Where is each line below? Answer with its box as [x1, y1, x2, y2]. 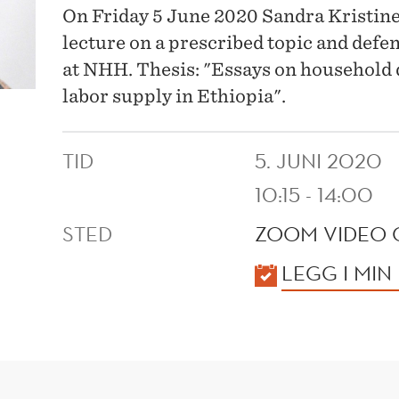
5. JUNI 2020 [255, 147, 383, 175]
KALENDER [61, 258, 168, 286]
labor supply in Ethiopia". [62, 85, 287, 108]
